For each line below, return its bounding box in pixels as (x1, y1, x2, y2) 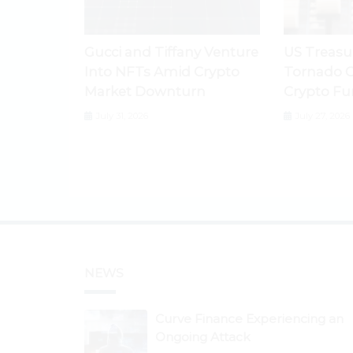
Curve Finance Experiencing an (155, 310, 344, 326)
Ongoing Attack (155, 329, 251, 344)
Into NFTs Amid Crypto (84, 63, 240, 80)
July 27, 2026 (293, 110, 351, 121)
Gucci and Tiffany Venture (84, 43, 258, 60)
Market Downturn (84, 83, 206, 99)
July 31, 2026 (94, 110, 148, 121)
